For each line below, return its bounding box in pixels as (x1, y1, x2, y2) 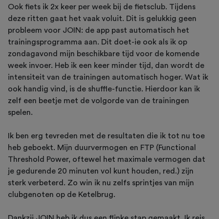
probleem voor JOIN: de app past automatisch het (8, 26, 189, 35)
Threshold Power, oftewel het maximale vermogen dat (8, 155, 205, 164)
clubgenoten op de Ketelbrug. (8, 191, 117, 199)
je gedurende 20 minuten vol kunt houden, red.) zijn (8, 167, 194, 175)
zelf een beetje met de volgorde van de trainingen (8, 97, 189, 105)
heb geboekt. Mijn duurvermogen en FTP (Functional (8, 144, 196, 152)
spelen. (8, 109, 33, 117)
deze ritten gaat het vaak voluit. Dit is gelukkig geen (8, 15, 197, 23)
